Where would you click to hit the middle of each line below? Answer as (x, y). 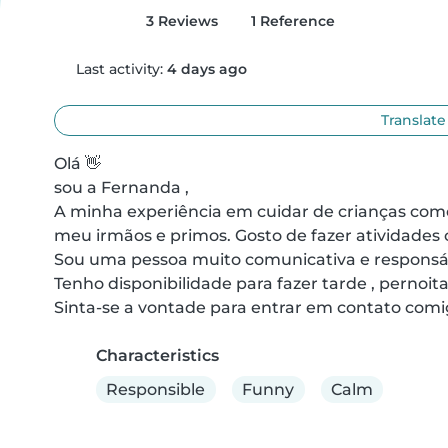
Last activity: (119, 69)
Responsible (156, 389)
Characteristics (157, 355)
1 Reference (291, 21)
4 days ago (206, 69)
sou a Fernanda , (121, 187)
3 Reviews (179, 21)
